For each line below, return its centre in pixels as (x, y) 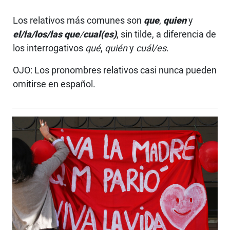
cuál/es (151, 48)
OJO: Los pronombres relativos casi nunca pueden (115, 70)
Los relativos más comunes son (78, 20)
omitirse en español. (54, 84)
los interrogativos (49, 48)
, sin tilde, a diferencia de (166, 34)
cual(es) (100, 34)
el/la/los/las (37, 34)
